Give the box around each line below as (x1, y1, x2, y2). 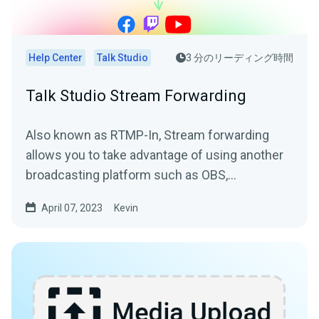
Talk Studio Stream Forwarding (26, 86, 246, 105)
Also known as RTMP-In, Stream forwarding (26, 127, 269, 142)
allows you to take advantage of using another (26, 147, 283, 162)
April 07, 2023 (41, 202, 103, 214)
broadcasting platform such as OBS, (26, 167, 228, 182)
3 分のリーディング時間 (186, 51, 293, 63)
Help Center (28, 51, 83, 63)
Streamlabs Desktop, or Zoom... (26, 187, 202, 202)
